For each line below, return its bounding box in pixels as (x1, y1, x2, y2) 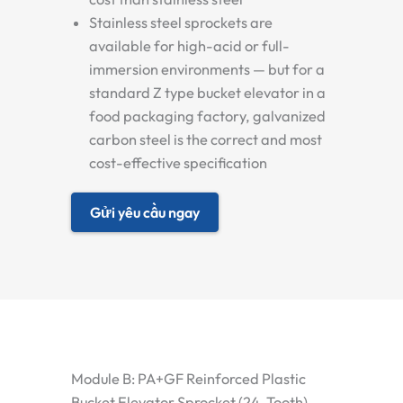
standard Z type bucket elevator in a (89, 84, 326, 102)
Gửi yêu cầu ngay (90, 203, 200, 221)
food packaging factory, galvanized (89, 107, 326, 125)
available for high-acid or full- (89, 37, 290, 55)
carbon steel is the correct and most (89, 130, 322, 148)
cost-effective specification (89, 154, 267, 172)
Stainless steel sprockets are (89, 13, 273, 31)
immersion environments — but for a (89, 60, 325, 78)
